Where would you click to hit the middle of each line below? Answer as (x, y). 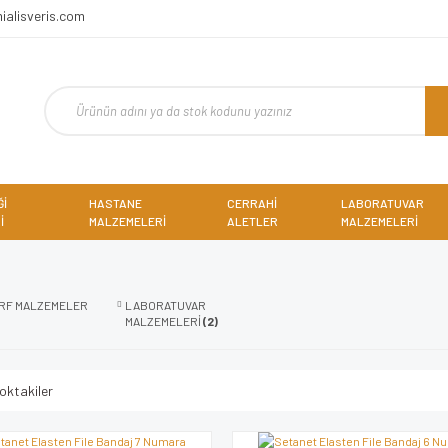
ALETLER (253, 221)
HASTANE (115, 203)
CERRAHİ (252, 203)
